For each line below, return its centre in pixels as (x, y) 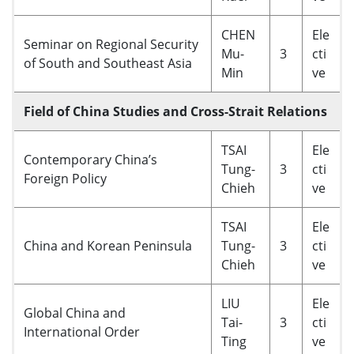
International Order (82, 332)
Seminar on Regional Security (111, 44)
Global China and (75, 313)
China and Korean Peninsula (108, 246)
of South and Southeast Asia (108, 63)
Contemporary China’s (90, 160)
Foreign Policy (65, 179)
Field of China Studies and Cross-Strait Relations (175, 111)
